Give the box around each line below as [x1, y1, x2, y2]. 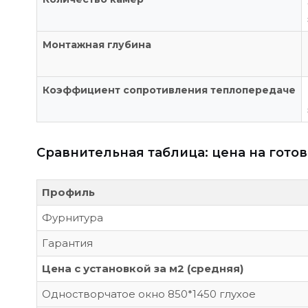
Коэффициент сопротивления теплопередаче [43, 84, 296, 97]
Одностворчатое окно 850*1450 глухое [42, 287, 256, 301]
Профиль [42, 186, 95, 199]
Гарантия [42, 236, 93, 250]
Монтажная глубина [43, 38, 151, 52]
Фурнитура [42, 211, 103, 225]
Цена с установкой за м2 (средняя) [42, 262, 243, 276]
